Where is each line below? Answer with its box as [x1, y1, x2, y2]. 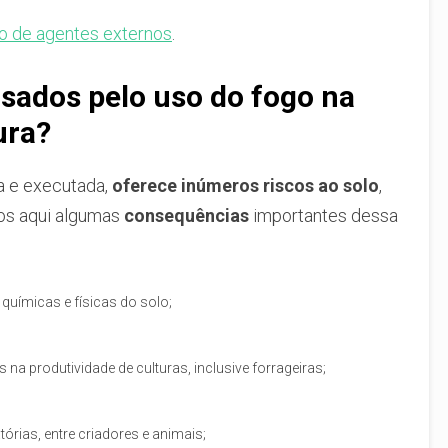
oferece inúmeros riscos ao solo [112, 174, 379, 196]
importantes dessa [249, 204, 398, 226]
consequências [124, 204, 249, 226]
